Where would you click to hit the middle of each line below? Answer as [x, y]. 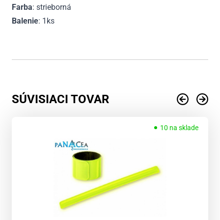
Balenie [25, 21]
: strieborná [52, 7]
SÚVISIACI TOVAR [60, 99]
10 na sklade [179, 127]
